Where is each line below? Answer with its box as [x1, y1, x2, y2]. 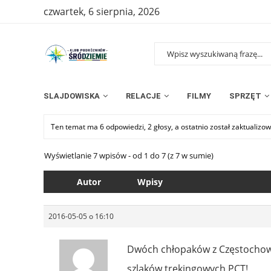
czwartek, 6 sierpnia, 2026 [44, 5, 160, 18]
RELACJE [126, 91, 161, 100]
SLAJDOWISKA [44, 91, 100, 100]
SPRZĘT [229, 91, 261, 100]
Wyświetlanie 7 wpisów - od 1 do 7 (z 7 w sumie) [44, 149, 214, 161]
